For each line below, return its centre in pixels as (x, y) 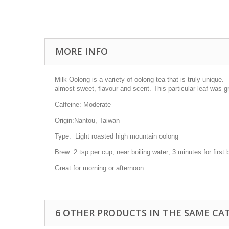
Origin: (64, 121)
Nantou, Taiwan (97, 121)
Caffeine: (68, 105)
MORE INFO (82, 51)
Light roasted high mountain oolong (125, 136)
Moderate (96, 105)
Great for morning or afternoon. (100, 168)
